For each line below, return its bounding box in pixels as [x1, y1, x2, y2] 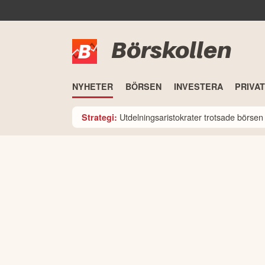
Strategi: [82, 111, 117, 123]
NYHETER [72, 80, 113, 93]
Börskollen [111, 36, 231, 64]
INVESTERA [173, 80, 223, 93]
